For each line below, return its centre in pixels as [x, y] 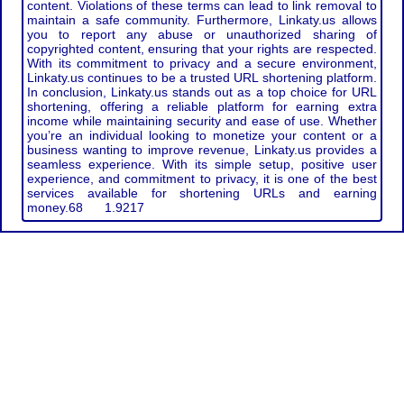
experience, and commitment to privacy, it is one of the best [202, 179]
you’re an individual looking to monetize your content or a [202, 135]
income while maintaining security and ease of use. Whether [202, 121]
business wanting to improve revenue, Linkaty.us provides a [202, 150]
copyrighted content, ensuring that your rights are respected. [202, 49]
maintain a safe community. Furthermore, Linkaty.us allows [202, 20]
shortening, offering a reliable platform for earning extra [202, 106]
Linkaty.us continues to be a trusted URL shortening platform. [202, 78]
